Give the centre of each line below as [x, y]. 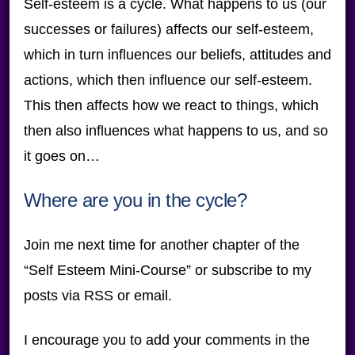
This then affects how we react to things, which [171, 105]
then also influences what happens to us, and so [176, 131]
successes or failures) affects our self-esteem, [168, 29]
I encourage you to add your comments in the [166, 340]
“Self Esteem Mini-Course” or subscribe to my [167, 270]
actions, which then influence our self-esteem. [168, 80]
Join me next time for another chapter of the [161, 245]
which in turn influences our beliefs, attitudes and [177, 55]
